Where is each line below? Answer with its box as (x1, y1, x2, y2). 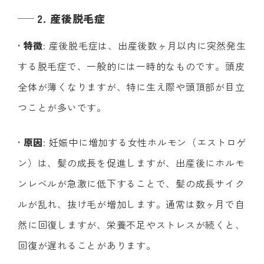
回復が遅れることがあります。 (18, 237, 156, 252)
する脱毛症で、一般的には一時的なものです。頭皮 (18, 58, 245, 73)
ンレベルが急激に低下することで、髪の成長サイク (18, 176, 245, 190)
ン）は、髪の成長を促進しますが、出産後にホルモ (18, 155, 245, 170)
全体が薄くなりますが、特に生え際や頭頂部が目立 (18, 79, 245, 94)
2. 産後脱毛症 (37, 10, 106, 26)
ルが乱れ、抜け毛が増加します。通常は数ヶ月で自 (18, 196, 245, 211)
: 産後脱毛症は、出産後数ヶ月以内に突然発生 (43, 38, 246, 52)
